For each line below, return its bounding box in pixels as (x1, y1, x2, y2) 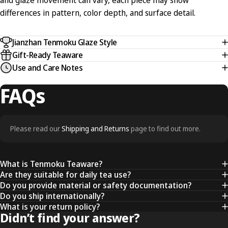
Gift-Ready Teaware (12, 49, 83, 61)
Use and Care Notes (12, 62, 83, 73)
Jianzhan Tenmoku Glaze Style (12, 37, 117, 48)
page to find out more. (129, 124, 201, 133)
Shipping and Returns (62, 124, 129, 133)
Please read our (10, 124, 62, 133)
